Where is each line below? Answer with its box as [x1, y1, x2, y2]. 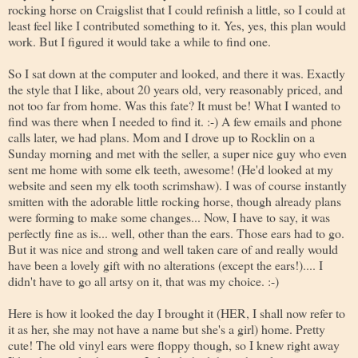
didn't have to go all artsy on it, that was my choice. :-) [8, 272, 279, 289]
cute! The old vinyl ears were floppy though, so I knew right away [8, 336, 340, 353]
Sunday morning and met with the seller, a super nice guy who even [8, 144, 347, 161]
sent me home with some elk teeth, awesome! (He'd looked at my [8, 160, 333, 177]
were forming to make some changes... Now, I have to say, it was [8, 208, 330, 225]
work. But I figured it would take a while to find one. [8, 32, 271, 50]
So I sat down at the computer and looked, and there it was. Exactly [8, 64, 345, 82]
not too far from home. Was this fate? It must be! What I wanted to [8, 96, 340, 113]
